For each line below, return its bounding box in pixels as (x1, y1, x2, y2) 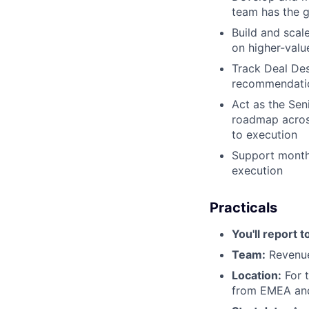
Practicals (210, 199, 277, 216)
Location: (232, 268, 281, 282)
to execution (232, 127, 297, 141)
